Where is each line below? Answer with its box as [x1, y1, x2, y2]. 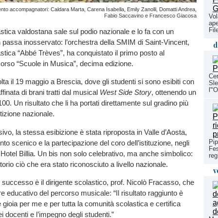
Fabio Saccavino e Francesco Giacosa [104, 13, 197, 18]
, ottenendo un [151, 88, 196, 97]
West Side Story [100, 88, 151, 97]
